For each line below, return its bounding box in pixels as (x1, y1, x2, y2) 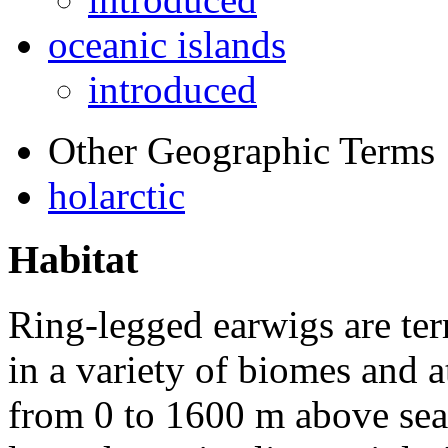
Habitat (8, 237, 138, 283)
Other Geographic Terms (48, 128, 435, 172)
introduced (88, 67, 257, 111)
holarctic (48, 173, 185, 217)
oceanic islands (48, 22, 286, 66)
